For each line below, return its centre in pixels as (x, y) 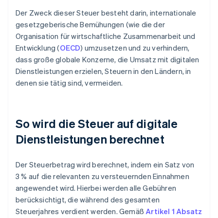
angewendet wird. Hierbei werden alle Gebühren (96, 188)
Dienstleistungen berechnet (90, 139)
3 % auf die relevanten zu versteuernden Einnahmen (102, 176)
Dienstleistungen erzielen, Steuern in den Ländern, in (103, 71)
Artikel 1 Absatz (174, 211)
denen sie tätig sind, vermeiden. (69, 83)
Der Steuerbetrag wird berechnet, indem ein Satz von (105, 165)
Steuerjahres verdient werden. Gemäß (81, 211)
